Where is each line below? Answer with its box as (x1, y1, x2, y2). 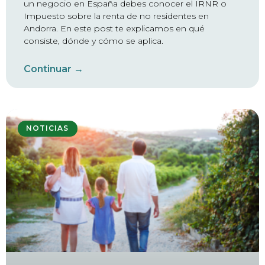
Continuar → (24, 63, 83, 75)
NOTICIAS (26, 124, 69, 133)
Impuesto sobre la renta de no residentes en (24, 11, 209, 22)
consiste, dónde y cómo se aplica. (24, 35, 163, 47)
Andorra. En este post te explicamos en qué (24, 23, 205, 34)
